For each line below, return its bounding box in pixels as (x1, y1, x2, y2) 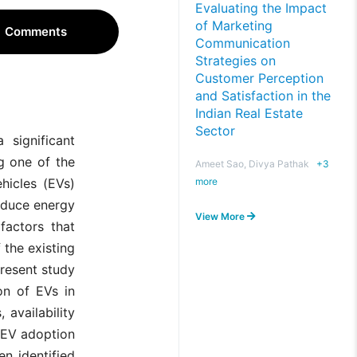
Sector (195, 123, 235, 139)
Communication (195, 35, 290, 51)
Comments (4, 24, 67, 39)
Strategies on (195, 53, 276, 69)
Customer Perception (195, 70, 324, 86)
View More (195, 210, 247, 222)
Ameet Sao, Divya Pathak (195, 158, 309, 170)
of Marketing (195, 18, 273, 33)
